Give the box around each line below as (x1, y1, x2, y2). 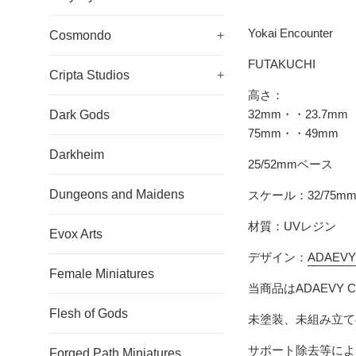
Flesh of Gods (49, 307, 128, 320)
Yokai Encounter (248, 26, 333, 41)
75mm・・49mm (248, 126, 339, 141)
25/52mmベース (248, 157, 333, 172)
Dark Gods (49, 108, 110, 122)
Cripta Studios (49, 68, 130, 82)
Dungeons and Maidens (49, 188, 184, 201)
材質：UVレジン (248, 219, 336, 234)
